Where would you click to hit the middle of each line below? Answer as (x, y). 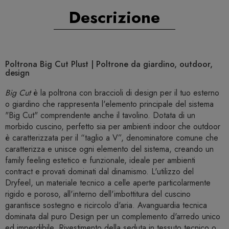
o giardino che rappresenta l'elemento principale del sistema (109, 104)
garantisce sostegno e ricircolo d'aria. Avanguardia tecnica (106, 205)
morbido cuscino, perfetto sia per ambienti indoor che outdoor (113, 127)
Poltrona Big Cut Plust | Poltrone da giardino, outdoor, (109, 64)
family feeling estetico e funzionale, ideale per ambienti (100, 161)
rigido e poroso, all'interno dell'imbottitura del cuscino (98, 194)
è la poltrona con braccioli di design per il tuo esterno (125, 93)
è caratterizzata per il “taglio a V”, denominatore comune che (112, 138)
